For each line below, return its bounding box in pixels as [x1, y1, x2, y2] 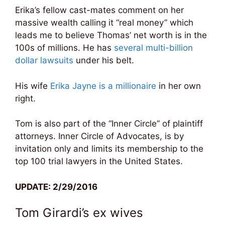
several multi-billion [114, 43, 193, 53]
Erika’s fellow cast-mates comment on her [15, 5, 184, 16]
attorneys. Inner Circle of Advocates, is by [15, 131, 184, 142]
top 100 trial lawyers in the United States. [15, 156, 183, 167]
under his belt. [73, 55, 134, 66]
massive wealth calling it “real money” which [15, 18, 193, 28]
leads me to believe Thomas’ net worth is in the [15, 30, 207, 41]
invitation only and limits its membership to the [15, 144, 203, 154]
